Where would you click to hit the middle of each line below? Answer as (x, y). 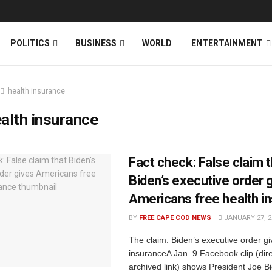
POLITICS (30, 43)
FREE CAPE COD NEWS (175, 218)
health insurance (36, 91)
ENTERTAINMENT (227, 43)
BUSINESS (96, 43)
